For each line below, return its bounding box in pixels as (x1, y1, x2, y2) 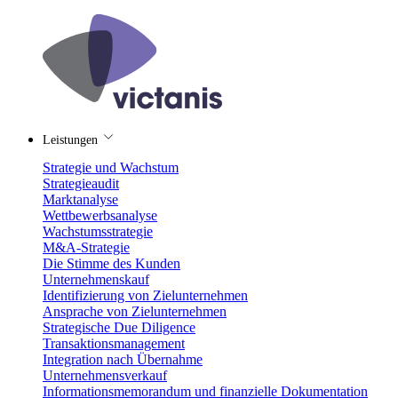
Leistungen (43, 133, 101, 147)
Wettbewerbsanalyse (43, 208, 157, 223)
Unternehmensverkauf (43, 368, 167, 383)
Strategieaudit (43, 176, 119, 191)
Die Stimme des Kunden (43, 256, 180, 271)
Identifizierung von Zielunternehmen (43, 288, 248, 303)
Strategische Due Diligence (43, 320, 195, 335)
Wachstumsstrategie (43, 224, 153, 239)
